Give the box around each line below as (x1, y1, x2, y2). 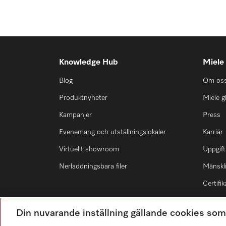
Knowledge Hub (59, 59, 118, 67)
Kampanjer (59, 111, 92, 119)
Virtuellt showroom (59, 146, 119, 153)
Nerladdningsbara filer (59, 163, 127, 170)
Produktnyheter (59, 94, 107, 101)
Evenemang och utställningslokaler (59, 129, 166, 136)
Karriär (203, 129, 223, 136)
